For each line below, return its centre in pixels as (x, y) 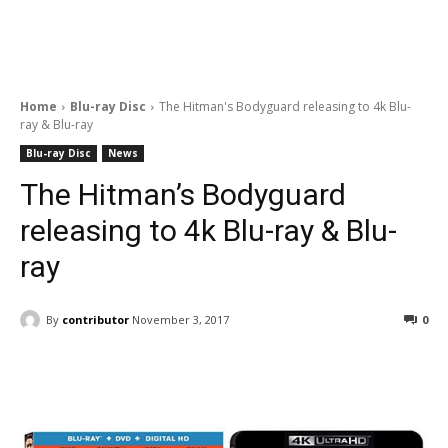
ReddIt (221, 371)
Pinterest (341, 371)
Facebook (94, 371)
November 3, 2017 (180, 320)
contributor (95, 319)
